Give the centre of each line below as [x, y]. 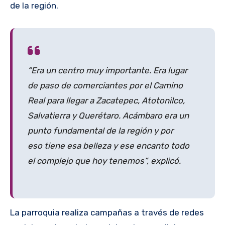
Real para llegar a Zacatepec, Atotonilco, [106, 100]
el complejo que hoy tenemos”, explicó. [104, 160]
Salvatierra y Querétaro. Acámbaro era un [108, 115]
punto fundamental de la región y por [100, 130]
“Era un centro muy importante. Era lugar [107, 70]
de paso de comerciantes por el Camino [105, 85]
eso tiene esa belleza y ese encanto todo [108, 145]
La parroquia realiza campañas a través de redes [107, 212]
